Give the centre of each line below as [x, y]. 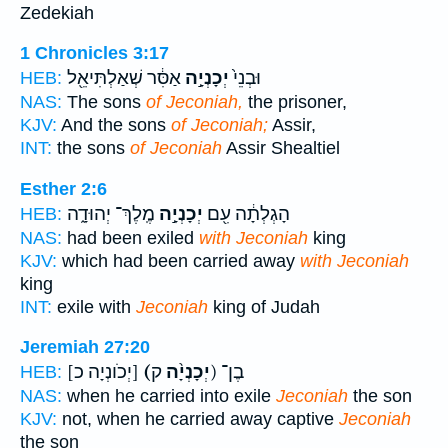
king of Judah [264, 306]
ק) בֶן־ [232, 372]
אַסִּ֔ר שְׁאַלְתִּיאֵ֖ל [124, 78]
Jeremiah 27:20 [85, 347]
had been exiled [130, 237]
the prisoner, [295, 102]
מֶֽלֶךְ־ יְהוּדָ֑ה [111, 213]
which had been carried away [178, 260]
